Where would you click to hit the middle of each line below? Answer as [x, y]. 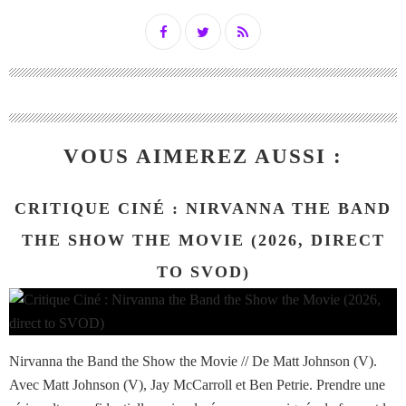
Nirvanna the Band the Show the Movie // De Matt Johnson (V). [193, 362]
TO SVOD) [203, 272]
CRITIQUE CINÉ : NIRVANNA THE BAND [203, 209]
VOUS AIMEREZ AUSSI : [203, 157]
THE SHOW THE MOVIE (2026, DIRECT [203, 241]
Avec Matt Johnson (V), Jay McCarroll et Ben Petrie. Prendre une [197, 385]
